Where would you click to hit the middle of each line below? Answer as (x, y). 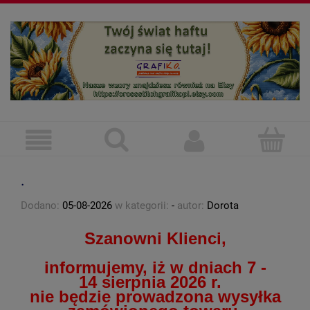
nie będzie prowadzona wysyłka (155, 297)
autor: (191, 206)
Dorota (223, 206)
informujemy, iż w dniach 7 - (155, 268)
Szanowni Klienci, (155, 239)
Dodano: (42, 206)
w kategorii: (142, 206)
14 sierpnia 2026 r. (155, 282)
